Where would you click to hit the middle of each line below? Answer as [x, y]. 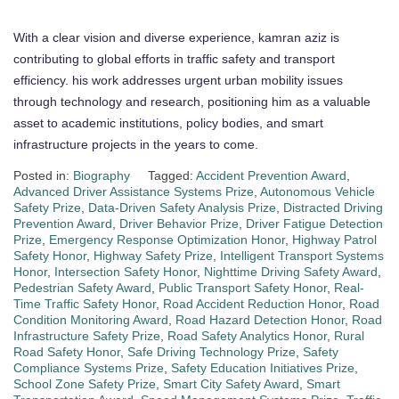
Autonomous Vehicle [318, 192]
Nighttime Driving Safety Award [291, 272]
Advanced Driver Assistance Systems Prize [134, 192]
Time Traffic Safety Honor [85, 304]
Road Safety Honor [67, 352]
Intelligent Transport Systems [302, 256]
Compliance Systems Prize [89, 368]
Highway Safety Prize [153, 256]
